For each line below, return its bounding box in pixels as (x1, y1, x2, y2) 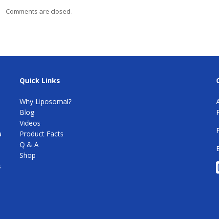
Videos (20, 118, 41, 128)
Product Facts (20, 129, 64, 138)
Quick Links (20, 75, 61, 85)
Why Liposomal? (20, 96, 72, 106)
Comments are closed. (5, 6, 72, 16)
